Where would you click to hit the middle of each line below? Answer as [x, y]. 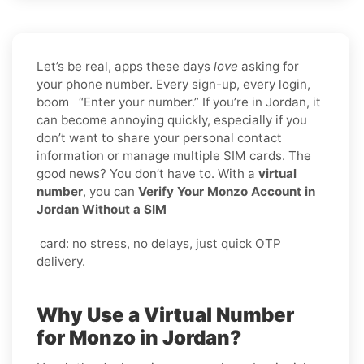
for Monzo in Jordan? [139, 337]
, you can [110, 191]
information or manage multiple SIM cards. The [174, 155]
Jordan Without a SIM [102, 209]
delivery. [61, 261]
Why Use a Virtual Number [165, 314]
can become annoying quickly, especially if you [172, 119]
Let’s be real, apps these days [125, 66]
